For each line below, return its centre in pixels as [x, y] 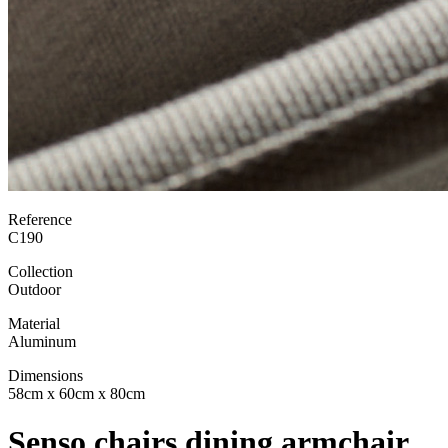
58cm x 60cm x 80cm [76, 393]
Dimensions [45, 375]
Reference [40, 219]
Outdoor [34, 289]
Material [34, 323]
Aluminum [42, 341]
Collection [40, 271]
